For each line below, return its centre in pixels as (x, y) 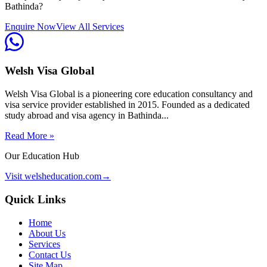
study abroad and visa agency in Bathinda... (87, 116)
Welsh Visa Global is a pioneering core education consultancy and (129, 94)
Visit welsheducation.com (53, 176)
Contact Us (50, 254)
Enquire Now (30, 26)
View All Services (90, 26)
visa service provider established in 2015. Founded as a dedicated (127, 105)
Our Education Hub (42, 156)
